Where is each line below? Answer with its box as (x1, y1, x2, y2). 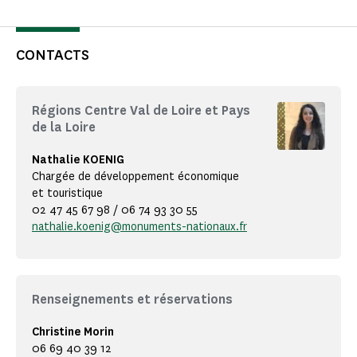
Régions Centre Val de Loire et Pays (32, 102, 250, 120)
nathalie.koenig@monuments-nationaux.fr (32, 219, 247, 235)
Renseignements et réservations (32, 291, 233, 308)
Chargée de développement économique (32, 169, 239, 185)
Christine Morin (32, 324, 114, 340)
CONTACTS (16, 45, 89, 65)
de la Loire (32, 119, 96, 136)
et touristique (32, 186, 103, 202)
